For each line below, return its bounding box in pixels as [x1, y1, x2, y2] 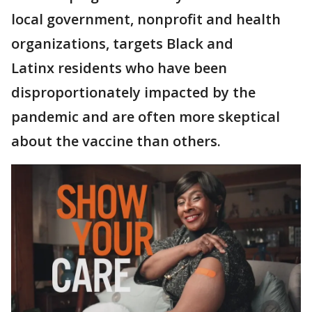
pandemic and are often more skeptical [11, 107, 280, 126]
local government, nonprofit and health [11, 10, 281, 29]
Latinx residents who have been [11, 58, 227, 77]
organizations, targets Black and [11, 34, 233, 53]
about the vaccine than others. [11, 132, 221, 150]
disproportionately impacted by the [11, 83, 256, 102]
